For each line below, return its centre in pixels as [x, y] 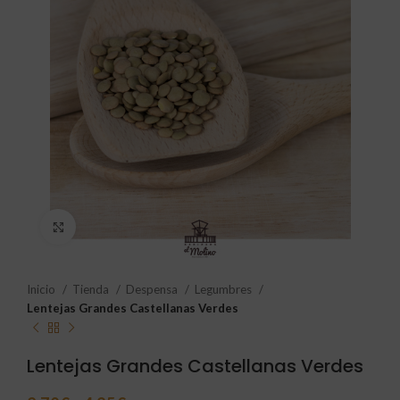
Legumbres [225, 289]
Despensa [153, 289]
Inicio [42, 289]
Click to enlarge [118, 226]
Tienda [92, 289]
